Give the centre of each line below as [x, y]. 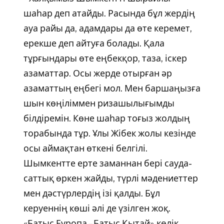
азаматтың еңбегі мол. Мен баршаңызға [112, 88]
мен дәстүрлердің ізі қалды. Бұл [91, 193]
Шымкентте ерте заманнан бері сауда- [107, 163]
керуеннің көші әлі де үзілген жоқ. [97, 208]
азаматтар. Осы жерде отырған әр [97, 73]
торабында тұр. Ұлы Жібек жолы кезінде [109, 133]
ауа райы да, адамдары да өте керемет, [107, 28]
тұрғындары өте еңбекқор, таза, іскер [105, 58]
